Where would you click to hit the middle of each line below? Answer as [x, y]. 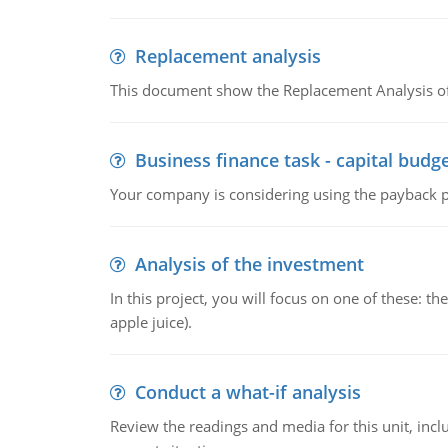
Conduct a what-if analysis [247, 392]
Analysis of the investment [249, 264]
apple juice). [150, 322]
